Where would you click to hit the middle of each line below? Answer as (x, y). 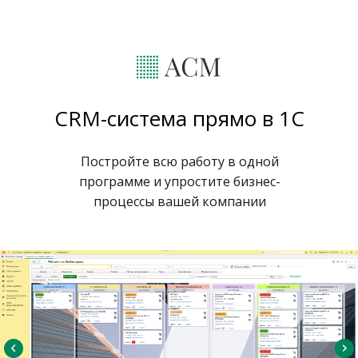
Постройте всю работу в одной (179, 161)
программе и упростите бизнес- (179, 181)
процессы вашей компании (179, 201)
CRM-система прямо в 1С (179, 118)
